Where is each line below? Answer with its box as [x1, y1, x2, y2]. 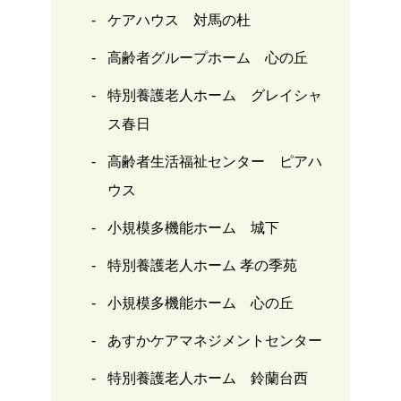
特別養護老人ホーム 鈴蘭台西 [107, 370, 308, 386]
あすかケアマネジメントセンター [107, 332, 322, 348]
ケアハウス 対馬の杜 [107, 12, 251, 28]
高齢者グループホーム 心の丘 [107, 49, 308, 65]
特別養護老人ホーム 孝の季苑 [107, 257, 297, 273]
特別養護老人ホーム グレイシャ [107, 87, 322, 103]
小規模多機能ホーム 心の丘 [107, 294, 294, 311]
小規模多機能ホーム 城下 [107, 219, 279, 235]
